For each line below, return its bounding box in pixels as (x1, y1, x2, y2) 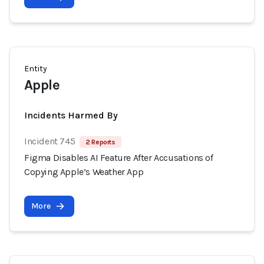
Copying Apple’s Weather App (24, 166, 144, 177)
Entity (24, 64, 47, 74)
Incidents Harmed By (24, 110, 118, 121)
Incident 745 (24, 136, 75, 147)
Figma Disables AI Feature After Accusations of (24, 152, 213, 163)
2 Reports (85, 138, 115, 146)
